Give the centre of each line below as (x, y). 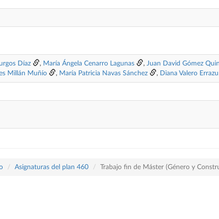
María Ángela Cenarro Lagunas (89, 64)
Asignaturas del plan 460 (52, 167)
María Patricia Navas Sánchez (103, 73)
